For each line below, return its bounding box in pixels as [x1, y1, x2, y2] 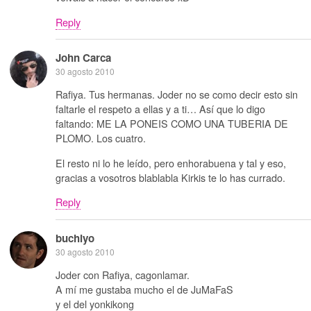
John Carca [56, 50, 111, 66]
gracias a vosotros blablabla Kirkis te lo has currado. [56, 169, 285, 185]
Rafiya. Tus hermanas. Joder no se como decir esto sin [56, 87, 298, 102]
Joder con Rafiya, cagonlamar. [56, 267, 190, 283]
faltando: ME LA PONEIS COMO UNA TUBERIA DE [56, 116, 288, 131]
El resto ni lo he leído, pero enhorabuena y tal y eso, [56, 155, 286, 170]
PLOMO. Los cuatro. [56, 131, 146, 146]
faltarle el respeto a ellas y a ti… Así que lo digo [56, 101, 265, 117]
